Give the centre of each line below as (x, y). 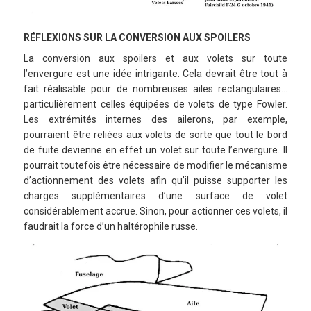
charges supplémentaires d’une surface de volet (155, 196)
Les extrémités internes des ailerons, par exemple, (155, 120)
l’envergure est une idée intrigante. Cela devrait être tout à (155, 74)
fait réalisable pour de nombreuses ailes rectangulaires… (155, 89)
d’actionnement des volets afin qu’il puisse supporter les (155, 181)
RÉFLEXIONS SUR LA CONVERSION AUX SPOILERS (137, 38)
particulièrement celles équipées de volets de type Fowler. (155, 104)
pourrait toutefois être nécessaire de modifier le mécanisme (155, 166)
